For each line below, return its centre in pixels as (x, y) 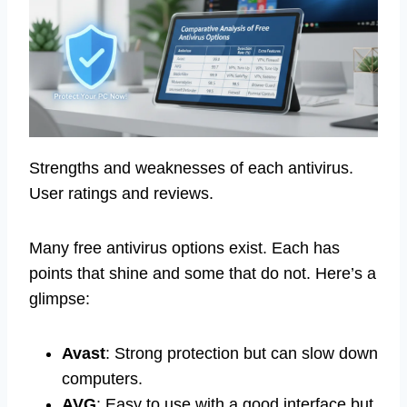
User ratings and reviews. (121, 193)
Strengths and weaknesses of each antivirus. (191, 168)
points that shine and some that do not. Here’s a (203, 273)
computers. (102, 378)
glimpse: (60, 298)
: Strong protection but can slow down (242, 353)
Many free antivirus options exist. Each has (184, 248)
